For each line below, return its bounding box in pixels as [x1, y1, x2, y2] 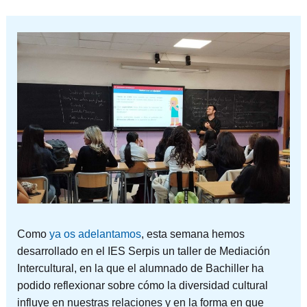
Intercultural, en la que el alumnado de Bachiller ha [16, 262, 264, 274]
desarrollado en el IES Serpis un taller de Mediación [16, 245, 270, 257]
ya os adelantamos [46, 228, 141, 240]
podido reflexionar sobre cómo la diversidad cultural [16, 279, 268, 291]
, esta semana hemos [140, 228, 245, 240]
